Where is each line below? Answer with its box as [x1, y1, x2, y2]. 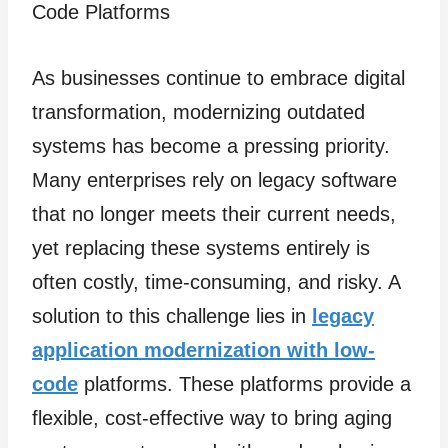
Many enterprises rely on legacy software [32, 169, 397, 191]
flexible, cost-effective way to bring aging [32, 407, 392, 429]
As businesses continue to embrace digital [32, 67, 405, 89]
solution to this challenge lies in [32, 305, 312, 327]
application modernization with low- [32, 339, 375, 361]
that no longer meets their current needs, [32, 203, 396, 225]
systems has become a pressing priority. [32, 135, 390, 157]
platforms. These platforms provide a [78, 373, 411, 395]
